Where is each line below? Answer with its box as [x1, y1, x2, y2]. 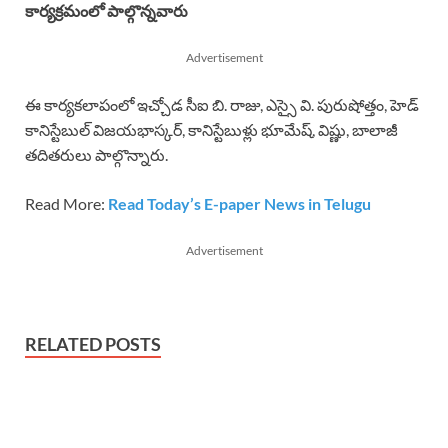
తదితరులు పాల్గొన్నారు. [25, 144, 168, 164]
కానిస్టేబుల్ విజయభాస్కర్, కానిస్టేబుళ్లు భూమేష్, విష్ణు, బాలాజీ [25, 119, 398, 139]
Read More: [25, 193, 108, 213]
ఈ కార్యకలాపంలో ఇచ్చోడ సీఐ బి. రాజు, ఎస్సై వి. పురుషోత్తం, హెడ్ [25, 94, 419, 114]
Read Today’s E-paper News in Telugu [108, 193, 371, 213]
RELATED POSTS [25, 332, 161, 355]
